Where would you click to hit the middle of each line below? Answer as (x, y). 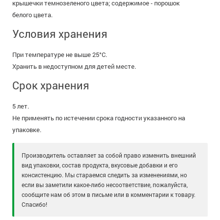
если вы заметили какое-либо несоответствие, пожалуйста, (105, 185)
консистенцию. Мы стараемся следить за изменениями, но (104, 175)
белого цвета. (32, 15)
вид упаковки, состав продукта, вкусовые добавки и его (100, 165)
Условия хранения (60, 34)
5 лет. (21, 106)
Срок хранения (51, 85)
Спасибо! (34, 205)
